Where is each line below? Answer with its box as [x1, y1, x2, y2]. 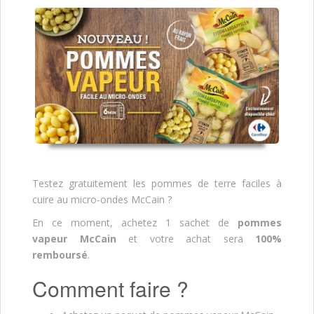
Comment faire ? [32, 273, 189, 304]
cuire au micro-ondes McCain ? [32, 193, 172, 207]
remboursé [32, 248, 88, 262]
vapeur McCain [32, 232, 116, 246]
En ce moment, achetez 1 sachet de [32, 216, 238, 230]
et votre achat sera [116, 232, 255, 246]
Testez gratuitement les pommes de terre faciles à [32, 177, 282, 191]
